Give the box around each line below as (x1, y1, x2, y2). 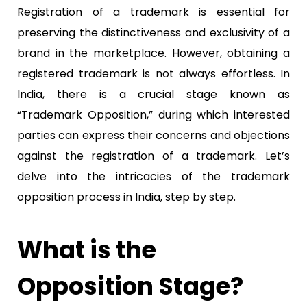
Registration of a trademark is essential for (17, 4, 290, 20)
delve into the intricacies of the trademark (17, 169, 290, 184)
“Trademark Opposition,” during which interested (17, 107, 290, 123)
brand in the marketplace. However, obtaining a (17, 45, 290, 61)
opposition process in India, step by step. (17, 189, 236, 205)
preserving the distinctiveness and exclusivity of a (17, 25, 290, 40)
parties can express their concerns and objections (17, 127, 290, 143)
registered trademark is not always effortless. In (17, 66, 290, 82)
